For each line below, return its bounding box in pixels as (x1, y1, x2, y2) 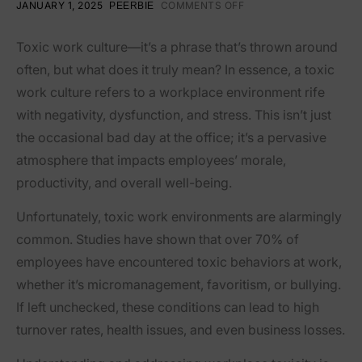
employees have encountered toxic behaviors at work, (16, 254, 342, 271)
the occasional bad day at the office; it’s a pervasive (16, 129, 326, 146)
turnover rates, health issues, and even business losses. (16, 322, 345, 339)
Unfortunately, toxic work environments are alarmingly (16, 208, 342, 225)
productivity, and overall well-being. (16, 175, 232, 192)
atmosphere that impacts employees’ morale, (16, 152, 286, 169)
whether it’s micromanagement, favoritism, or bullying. (16, 276, 341, 293)
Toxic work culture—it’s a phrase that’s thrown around (16, 39, 338, 56)
